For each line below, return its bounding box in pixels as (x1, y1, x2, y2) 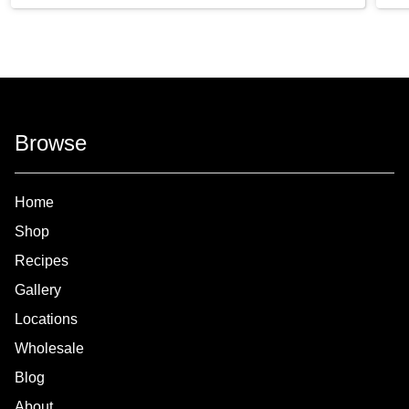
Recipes (15, 252, 68, 268)
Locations (15, 310, 78, 327)
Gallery (15, 281, 61, 298)
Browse (15, 130, 87, 155)
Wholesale (15, 340, 84, 356)
